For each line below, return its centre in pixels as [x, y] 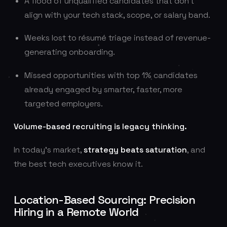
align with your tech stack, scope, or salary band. [117, 15]
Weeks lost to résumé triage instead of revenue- [117, 38]
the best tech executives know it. [78, 164]
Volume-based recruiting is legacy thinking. [100, 127]
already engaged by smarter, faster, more [103, 89]
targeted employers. [63, 103]
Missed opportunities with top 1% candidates [111, 75]
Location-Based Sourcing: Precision [104, 200]
